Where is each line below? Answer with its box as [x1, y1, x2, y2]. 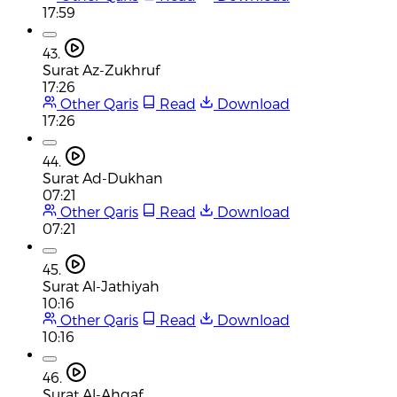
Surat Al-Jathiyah [43, 276, 160, 294]
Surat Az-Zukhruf [43, 60, 160, 78]
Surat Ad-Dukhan [43, 168, 163, 186]
